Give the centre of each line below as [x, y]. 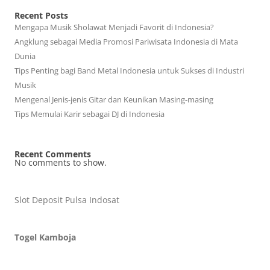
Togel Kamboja [45, 237]
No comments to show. [61, 162]
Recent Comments [53, 154]
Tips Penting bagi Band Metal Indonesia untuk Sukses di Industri [129, 71]
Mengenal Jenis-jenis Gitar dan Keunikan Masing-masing [114, 99]
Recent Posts [41, 15]
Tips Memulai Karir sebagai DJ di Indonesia [89, 114]
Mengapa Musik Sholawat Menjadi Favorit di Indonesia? [114, 27]
